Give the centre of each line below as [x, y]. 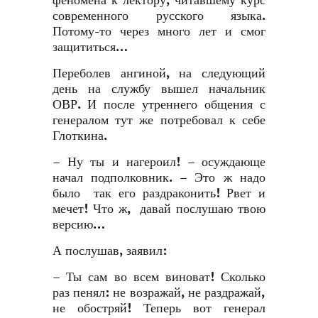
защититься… [90, 47]
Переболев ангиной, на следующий [159, 73]
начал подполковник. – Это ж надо [159, 178]
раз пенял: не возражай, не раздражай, [159, 293]
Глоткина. [80, 136]
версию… [79, 225]
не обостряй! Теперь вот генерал [159, 308]
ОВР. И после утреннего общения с [159, 105]
